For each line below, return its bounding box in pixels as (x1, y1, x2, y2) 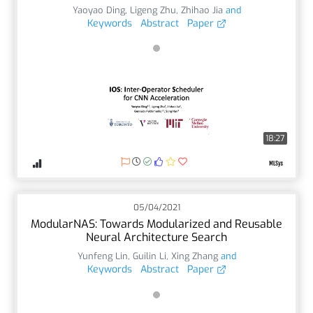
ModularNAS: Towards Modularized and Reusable (31, 216, 282, 231)
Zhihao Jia (180, 3, 223, 16)
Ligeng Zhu (129, 3, 176, 16)
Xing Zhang (170, 249, 218, 262)
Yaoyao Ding (72, 3, 125, 16)
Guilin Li (132, 249, 166, 262)
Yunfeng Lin (77, 249, 128, 262)
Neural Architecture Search (86, 229, 227, 245)
